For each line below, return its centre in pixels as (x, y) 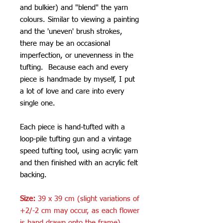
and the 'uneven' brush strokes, (71, 31)
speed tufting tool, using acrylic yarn (79, 151)
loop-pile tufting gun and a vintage (76, 139)
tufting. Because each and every (74, 67)
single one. (39, 103)
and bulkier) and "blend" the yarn (74, 7)
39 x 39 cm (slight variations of (87, 199)
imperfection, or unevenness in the (77, 55)
